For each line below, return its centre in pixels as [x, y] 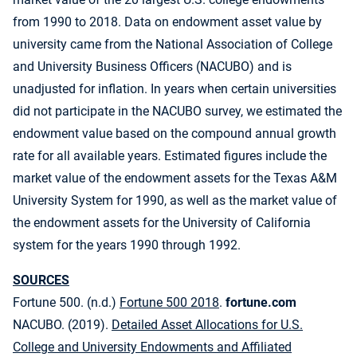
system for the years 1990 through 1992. [127, 245]
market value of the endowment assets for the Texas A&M [175, 178]
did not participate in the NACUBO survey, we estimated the [177, 112]
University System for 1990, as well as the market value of [175, 201]
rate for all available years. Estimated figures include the [170, 156]
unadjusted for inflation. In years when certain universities [175, 89]
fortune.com [261, 303]
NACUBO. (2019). [62, 325]
